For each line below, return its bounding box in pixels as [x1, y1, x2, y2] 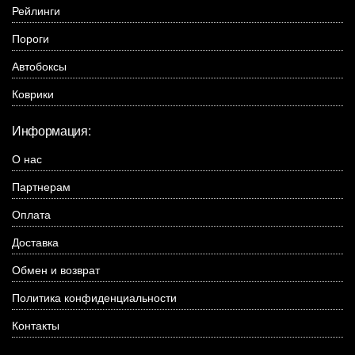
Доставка [12, 234, 59, 250]
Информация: [12, 121, 91, 140]
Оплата [12, 206, 51, 223]
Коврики [12, 86, 54, 102]
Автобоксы [12, 58, 67, 74]
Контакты [12, 317, 59, 334]
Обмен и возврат [12, 261, 100, 278]
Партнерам [12, 178, 71, 195]
